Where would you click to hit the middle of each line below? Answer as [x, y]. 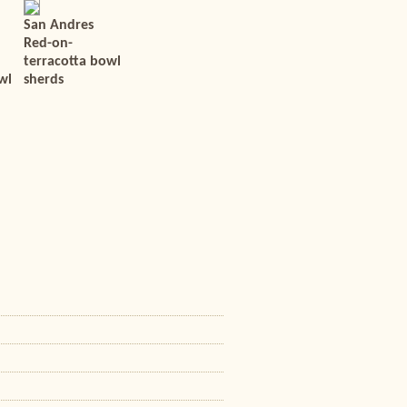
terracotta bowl [72, 62]
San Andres [59, 25]
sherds [44, 80]
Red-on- [48, 44]
